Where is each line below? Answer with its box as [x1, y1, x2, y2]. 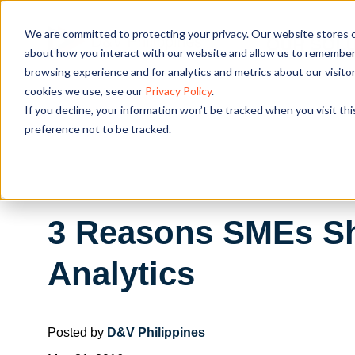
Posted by [48, 325, 107, 339]
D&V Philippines [107, 325, 205, 339]
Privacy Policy [144, 83, 212, 97]
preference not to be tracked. [24, 121, 171, 136]
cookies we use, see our [24, 83, 145, 97]
